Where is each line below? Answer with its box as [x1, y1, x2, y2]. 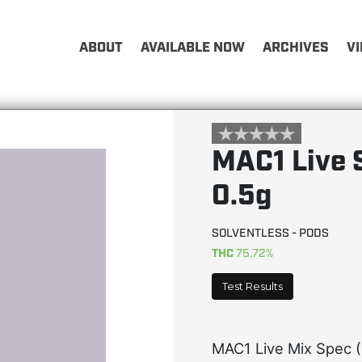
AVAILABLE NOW [141, 39, 246, 57]
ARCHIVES [263, 39, 330, 57]
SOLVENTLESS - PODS [212, 225, 329, 241]
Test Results [222, 280, 283, 293]
